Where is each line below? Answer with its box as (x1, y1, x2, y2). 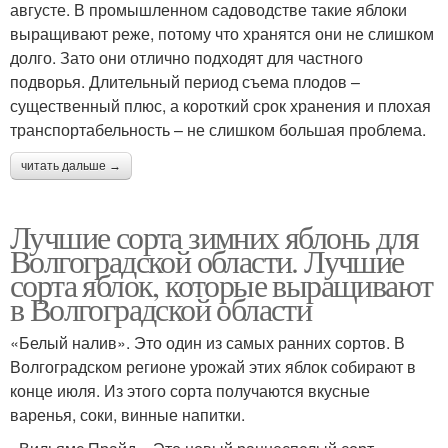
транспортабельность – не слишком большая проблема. (10, 117, 426, 141)
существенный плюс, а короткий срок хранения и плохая (10, 93, 431, 117)
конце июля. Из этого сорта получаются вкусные (10, 378, 370, 402)
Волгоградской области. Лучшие (10, 238, 404, 282)
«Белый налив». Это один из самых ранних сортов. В (10, 330, 405, 354)
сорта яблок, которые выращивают (10, 262, 433, 306)
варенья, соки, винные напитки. (10, 402, 245, 426)
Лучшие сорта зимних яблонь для (10, 214, 418, 258)
